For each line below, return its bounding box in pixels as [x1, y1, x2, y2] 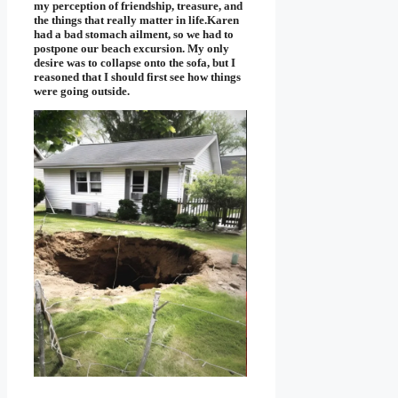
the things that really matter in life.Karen [34, 13, 239, 28]
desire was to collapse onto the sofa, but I [34, 56, 235, 70]
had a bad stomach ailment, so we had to [34, 28, 234, 42]
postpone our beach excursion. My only [34, 42, 229, 56]
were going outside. [34, 84, 130, 99]
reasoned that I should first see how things [34, 70, 241, 84]
